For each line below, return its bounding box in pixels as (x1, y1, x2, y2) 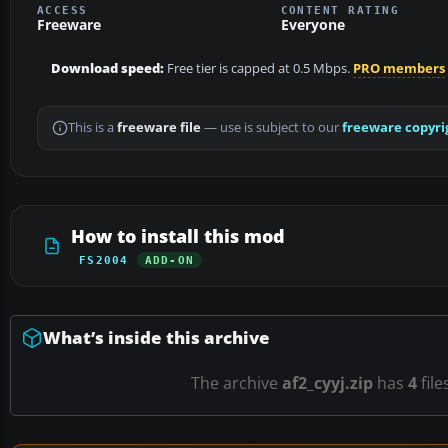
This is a (68, 119, 117, 137)
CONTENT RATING (280, 4, 400, 17)
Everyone (280, 15, 345, 35)
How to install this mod (71, 224, 285, 249)
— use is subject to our (201, 119, 342, 137)
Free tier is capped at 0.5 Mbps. (164, 60, 353, 78)
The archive (190, 372, 282, 395)
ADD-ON (144, 254, 195, 267)
